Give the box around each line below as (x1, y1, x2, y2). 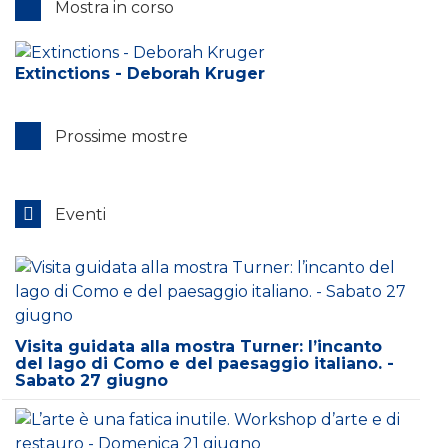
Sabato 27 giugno (15, 371, 168, 390)
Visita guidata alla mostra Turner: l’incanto (15, 337, 382, 356)
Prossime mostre (51, 126, 188, 146)
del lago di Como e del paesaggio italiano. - (15, 354, 394, 373)
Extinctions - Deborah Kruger (15, 63, 265, 83)
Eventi (51, 204, 106, 224)
